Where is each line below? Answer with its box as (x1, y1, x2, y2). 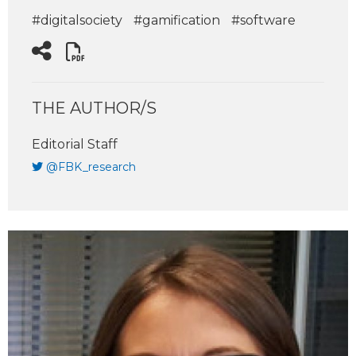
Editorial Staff (32, 137, 118, 153)
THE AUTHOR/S (32, 99, 157, 118)
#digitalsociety (32, 13, 122, 29)
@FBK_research (46, 160, 136, 175)
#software (231, 13, 296, 29)
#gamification (133, 13, 220, 29)
